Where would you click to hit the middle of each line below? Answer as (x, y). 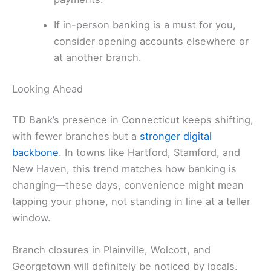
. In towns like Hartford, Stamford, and (149, 153)
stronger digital (176, 136)
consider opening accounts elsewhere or (152, 41)
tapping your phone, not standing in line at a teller (131, 202)
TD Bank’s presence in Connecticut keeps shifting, (133, 120)
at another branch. (98, 57)
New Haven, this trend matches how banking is (124, 169)
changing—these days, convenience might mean (128, 185)
